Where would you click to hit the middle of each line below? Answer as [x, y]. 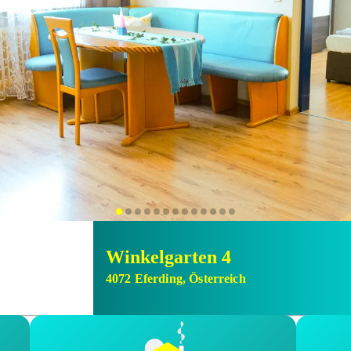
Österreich [217, 279]
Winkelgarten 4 [168, 257]
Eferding [158, 279]
